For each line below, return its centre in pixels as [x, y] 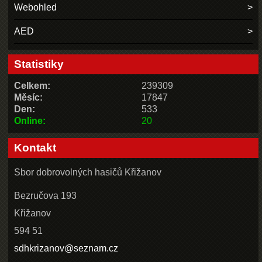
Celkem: [32, 86]
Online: [30, 121]
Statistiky [39, 64]
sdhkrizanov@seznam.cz [66, 248]
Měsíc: [29, 98]
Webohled [36, 7]
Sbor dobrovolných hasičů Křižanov [88, 172]
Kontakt [35, 147]
